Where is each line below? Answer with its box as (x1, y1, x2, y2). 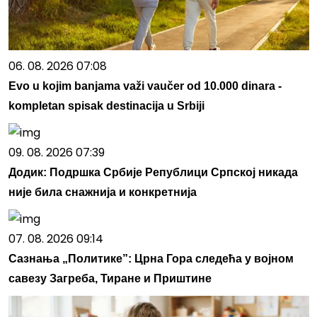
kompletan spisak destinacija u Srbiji (8, 99, 204, 112)
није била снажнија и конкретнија (8, 185, 197, 198)
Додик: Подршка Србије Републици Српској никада (8, 166, 298, 178)
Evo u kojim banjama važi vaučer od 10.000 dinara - (8, 79, 282, 92)
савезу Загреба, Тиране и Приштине (8, 272, 212, 284)
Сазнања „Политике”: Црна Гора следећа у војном (8, 252, 294, 265)
